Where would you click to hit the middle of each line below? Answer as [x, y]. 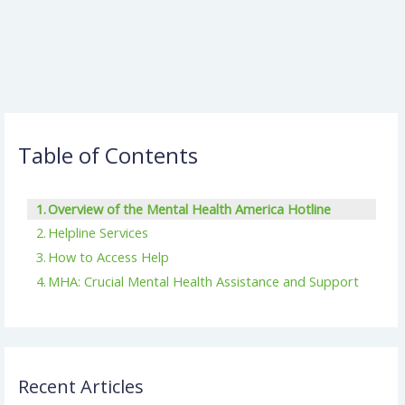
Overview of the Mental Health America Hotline [190, 208]
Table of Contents [108, 155]
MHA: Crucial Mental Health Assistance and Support [204, 281]
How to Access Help [109, 257]
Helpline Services [99, 233]
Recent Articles [80, 386]
